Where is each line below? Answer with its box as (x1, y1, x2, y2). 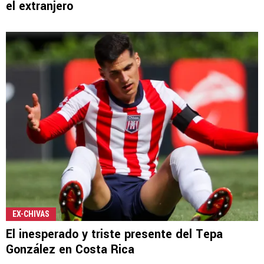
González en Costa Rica (6, 240, 134, 258)
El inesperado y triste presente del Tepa (6, 225, 223, 243)
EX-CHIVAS (12, 209, 49, 219)
